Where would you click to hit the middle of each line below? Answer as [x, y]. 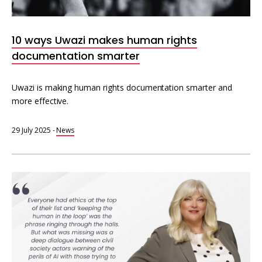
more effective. [40, 101]
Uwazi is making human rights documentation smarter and [122, 87]
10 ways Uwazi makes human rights [104, 40]
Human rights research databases [106, 42]
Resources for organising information [115, 18]
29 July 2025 [31, 130]
